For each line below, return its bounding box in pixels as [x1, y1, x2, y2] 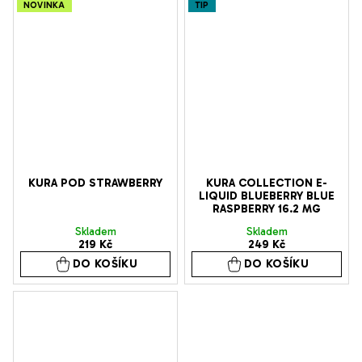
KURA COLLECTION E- [206, 176, 327, 191]
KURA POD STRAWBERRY [28, 176, 162, 191]
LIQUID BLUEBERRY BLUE [199, 189, 335, 204]
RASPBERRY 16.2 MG [213, 202, 321, 217]
